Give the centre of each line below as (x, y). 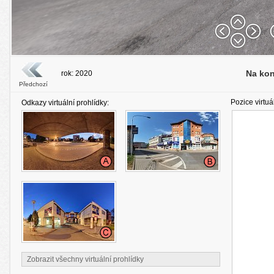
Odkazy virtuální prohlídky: (65, 103)
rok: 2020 (76, 73)
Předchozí (33, 84)
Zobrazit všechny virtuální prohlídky (85, 259)
